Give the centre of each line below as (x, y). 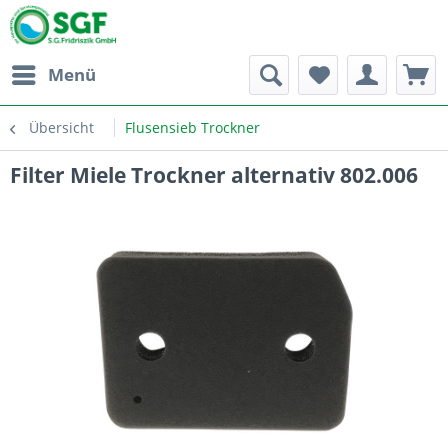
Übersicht (61, 127)
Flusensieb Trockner (192, 127)
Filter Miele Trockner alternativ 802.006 (214, 175)
